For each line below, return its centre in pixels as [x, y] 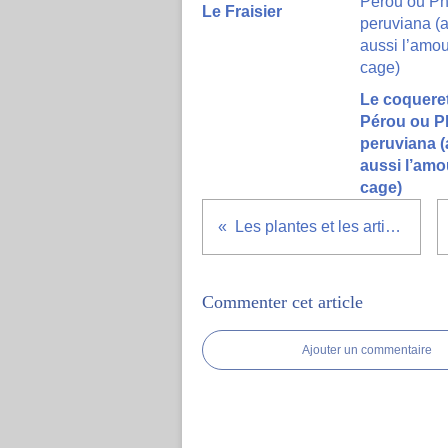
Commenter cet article [282, 302]
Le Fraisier [244, 11]
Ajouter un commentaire [367, 350]
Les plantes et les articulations [393, 226]
